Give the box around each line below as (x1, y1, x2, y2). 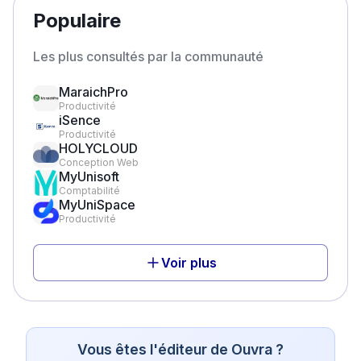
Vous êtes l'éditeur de (77, 341, 231, 358)
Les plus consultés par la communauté (33, 48, 263, 64)
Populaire (33, 9, 121, 32)
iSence (59, 112, 101, 128)
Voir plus (160, 255, 217, 271)
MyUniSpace (59, 197, 135, 213)
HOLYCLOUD (59, 140, 138, 156)
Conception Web (59, 156, 139, 168)
